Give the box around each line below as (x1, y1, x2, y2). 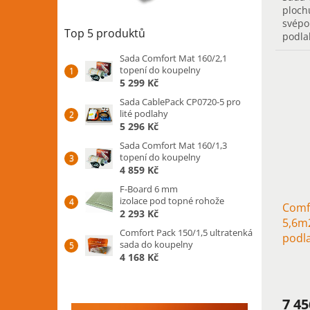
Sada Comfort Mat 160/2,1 (120, 52, 227, 64)
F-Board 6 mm (120, 183, 178, 195)
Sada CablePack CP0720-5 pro (120, 95, 241, 108)
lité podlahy (120, 107, 168, 120)
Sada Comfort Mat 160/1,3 (120, 139, 227, 152)
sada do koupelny (120, 238, 193, 250)
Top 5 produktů (64, 26, 145, 41)
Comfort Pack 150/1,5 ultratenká (120, 226, 253, 239)
